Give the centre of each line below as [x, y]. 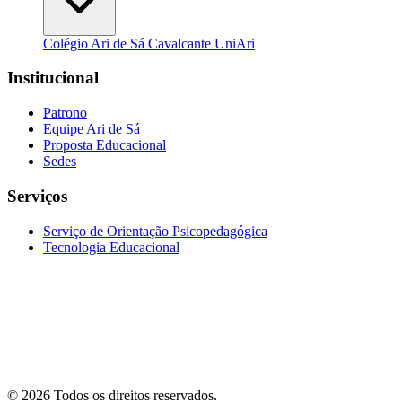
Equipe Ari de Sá [92, 129]
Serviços [37, 196]
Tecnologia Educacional [111, 247]
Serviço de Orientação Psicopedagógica [155, 231]
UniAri [235, 43]
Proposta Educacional [105, 145]
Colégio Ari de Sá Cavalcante [129, 43]
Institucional [53, 78]
